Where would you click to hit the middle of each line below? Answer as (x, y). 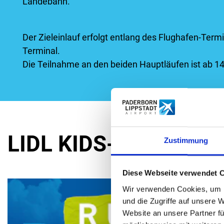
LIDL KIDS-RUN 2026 (111, 144)
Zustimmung (186, 140)
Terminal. (42, 50)
